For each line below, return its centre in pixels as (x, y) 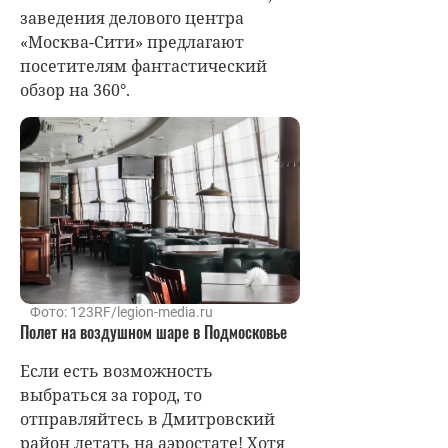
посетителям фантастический (143, 66)
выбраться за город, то (111, 395)
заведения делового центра (132, 18)
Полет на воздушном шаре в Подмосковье (153, 332)
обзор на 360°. (75, 90)
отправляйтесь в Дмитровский (147, 419)
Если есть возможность (116, 371)
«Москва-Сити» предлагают (132, 42)
